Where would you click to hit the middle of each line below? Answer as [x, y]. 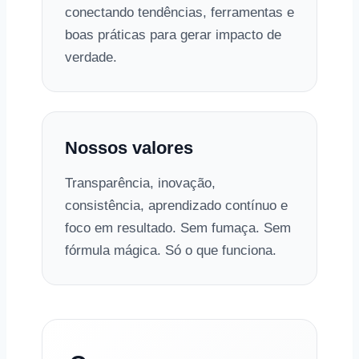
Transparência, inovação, [140, 183]
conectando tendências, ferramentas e [179, 12]
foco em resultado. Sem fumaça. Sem [178, 228]
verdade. [91, 57]
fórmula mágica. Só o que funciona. [171, 250]
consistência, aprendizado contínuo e [176, 206]
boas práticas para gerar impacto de [173, 35]
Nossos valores [129, 148]
